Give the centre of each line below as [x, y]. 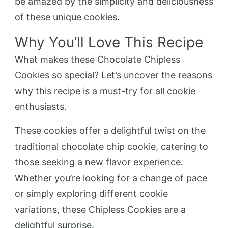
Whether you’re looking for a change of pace [111, 178]
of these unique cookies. [67, 17]
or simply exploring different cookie [91, 193]
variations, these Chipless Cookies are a [100, 209]
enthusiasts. [41, 106]
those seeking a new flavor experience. [99, 162]
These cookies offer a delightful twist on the [110, 130]
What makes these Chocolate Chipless [97, 59]
